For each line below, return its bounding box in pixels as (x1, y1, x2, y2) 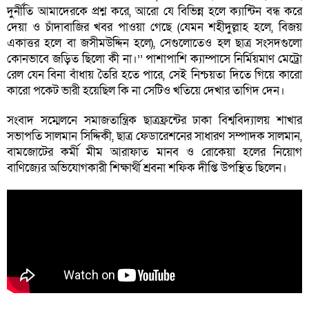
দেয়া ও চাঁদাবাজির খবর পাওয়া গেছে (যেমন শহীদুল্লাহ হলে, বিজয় (7, 19, 302, 36)
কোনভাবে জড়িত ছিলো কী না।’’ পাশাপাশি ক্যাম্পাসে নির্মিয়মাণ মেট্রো (7, 51, 302, 68)
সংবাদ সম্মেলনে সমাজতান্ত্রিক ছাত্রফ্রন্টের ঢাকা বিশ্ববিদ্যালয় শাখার (7, 112, 302, 129)
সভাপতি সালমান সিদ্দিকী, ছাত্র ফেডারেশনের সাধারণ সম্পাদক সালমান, (7, 128, 302, 145)
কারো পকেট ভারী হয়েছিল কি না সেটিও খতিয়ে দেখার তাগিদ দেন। (7, 83, 285, 99)
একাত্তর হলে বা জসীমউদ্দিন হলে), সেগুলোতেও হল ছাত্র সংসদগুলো (7, 35, 302, 52)
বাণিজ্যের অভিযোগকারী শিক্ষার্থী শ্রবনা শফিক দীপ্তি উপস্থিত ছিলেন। (7, 160, 287, 177)
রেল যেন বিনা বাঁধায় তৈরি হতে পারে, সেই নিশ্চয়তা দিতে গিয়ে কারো (7, 67, 302, 83)
